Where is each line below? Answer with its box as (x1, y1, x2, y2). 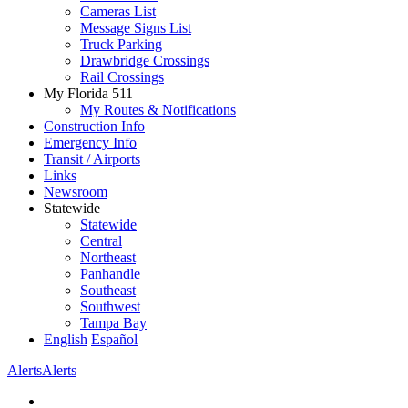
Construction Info (44, 117, 145, 134)
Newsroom (44, 183, 107, 199)
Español (91, 331, 138, 347)
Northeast (80, 249, 136, 265)
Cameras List (80, 3, 156, 19)
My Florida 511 (44, 85, 133, 101)
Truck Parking (80, 36, 162, 52)
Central (80, 232, 122, 249)
